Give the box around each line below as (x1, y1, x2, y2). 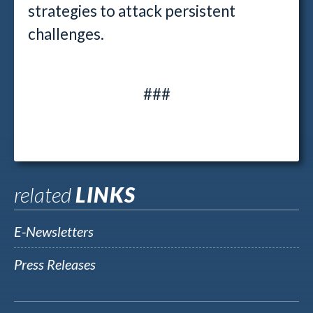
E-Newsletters (14, 223, 94, 240)
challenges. (28, 24, 107, 43)
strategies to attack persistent (28, 1, 235, 20)
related (14, 182, 75, 207)
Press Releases (14, 256, 96, 272)
